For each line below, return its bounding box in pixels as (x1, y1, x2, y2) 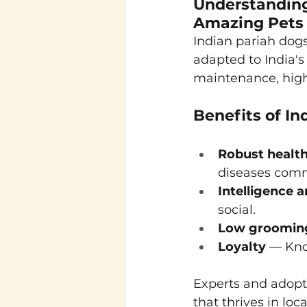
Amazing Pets (193, 14, 304, 33)
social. (218, 202, 256, 218)
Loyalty (218, 239, 266, 255)
